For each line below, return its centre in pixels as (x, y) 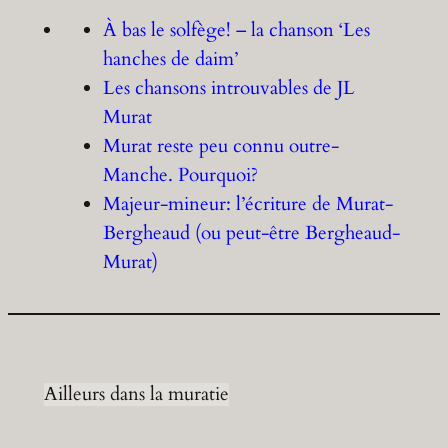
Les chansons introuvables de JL (229, 88)
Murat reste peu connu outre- (221, 146)
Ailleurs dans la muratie (136, 394)
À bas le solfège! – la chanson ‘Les (237, 30)
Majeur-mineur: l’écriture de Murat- (248, 204)
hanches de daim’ (171, 59)
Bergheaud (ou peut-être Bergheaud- (252, 233)
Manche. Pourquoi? (181, 175)
